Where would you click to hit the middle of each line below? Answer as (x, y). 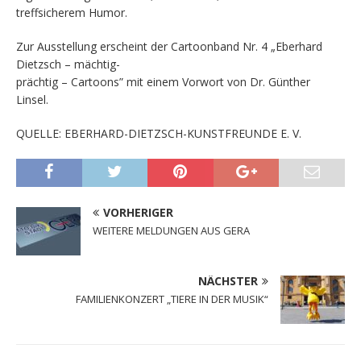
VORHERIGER (138, 213)
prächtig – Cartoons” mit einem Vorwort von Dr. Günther (163, 82)
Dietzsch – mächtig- (68, 64)
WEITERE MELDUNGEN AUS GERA (171, 231)
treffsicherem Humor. (72, 13)
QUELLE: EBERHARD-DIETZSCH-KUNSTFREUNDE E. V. (159, 134)
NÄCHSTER (228, 281)
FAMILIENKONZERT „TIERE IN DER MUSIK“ (172, 299)
